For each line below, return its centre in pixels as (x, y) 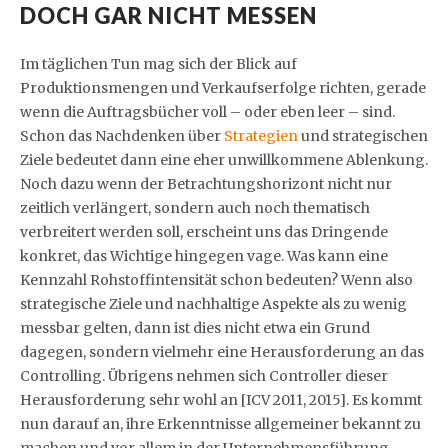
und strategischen (363, 135)
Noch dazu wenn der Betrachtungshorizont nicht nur (206, 183)
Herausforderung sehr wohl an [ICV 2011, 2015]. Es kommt (221, 399)
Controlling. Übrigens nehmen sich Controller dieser (204, 375)
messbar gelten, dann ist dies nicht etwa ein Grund (195, 327)
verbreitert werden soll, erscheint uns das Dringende (204, 231)
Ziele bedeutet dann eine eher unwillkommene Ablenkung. (224, 159)
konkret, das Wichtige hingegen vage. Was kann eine (204, 255)
